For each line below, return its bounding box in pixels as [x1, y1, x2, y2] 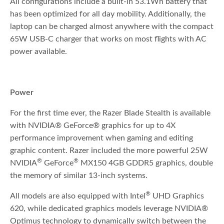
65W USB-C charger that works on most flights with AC [10, 35, 207, 43]
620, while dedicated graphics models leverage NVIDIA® [10, 204, 208, 213]
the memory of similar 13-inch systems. [10, 171, 148, 180]
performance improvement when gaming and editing [10, 134, 193, 142]
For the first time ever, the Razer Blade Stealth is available [10, 109, 211, 117]
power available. [10, 47, 67, 56]
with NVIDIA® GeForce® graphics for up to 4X [10, 121, 176, 130]
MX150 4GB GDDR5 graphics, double [78, 159, 213, 167]
